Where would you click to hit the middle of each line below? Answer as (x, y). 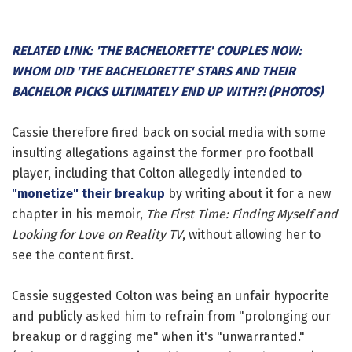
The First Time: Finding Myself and (242, 214)
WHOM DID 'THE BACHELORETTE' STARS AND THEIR (154, 71)
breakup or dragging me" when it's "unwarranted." (158, 336)
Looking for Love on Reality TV (97, 234)
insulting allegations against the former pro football (163, 152)
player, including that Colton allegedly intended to (157, 173)
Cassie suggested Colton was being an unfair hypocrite (170, 295)
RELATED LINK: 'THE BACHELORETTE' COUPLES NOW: (157, 50)
